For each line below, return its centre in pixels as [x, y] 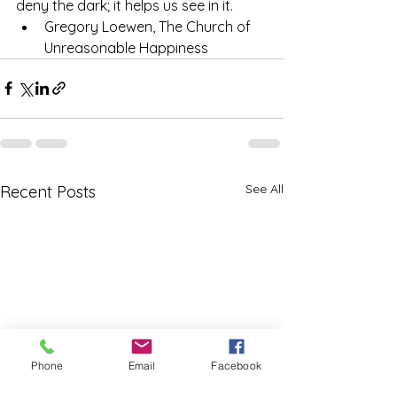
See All [265, 188]
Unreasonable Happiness [126, 47]
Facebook [236, 365]
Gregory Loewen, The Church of [149, 26]
